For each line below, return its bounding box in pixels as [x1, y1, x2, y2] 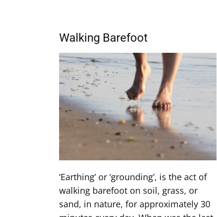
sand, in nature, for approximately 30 [59, 198, 210, 210]
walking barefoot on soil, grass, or [59, 185, 198, 196]
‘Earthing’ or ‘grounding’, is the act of [59, 171, 207, 183]
